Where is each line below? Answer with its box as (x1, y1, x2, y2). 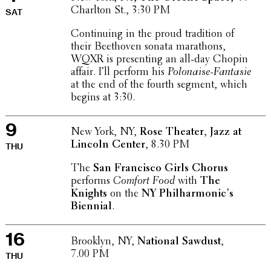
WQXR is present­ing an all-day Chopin (70, 54, 248, 65)
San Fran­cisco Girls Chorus (93, 163, 228, 175)
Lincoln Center (70, 140, 145, 151)
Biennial (70, 201, 112, 213)
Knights (70, 189, 107, 200)
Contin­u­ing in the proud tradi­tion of (70, 28, 234, 40)
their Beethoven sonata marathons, (70, 41, 226, 53)
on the (106, 189, 142, 200)
